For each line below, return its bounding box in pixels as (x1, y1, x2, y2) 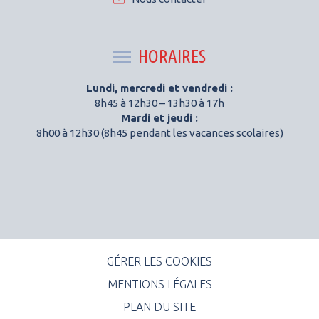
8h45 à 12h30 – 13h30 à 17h (95, 96, 224, 109)
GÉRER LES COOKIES (107, 254, 212, 268)
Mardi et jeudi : (121, 111, 198, 124)
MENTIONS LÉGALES (107, 277, 212, 291)
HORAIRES (138, 46, 206, 66)
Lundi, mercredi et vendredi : (86, 81, 233, 94)
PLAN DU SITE (123, 300, 196, 313)
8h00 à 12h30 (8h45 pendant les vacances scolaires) (36, 126, 283, 139)
